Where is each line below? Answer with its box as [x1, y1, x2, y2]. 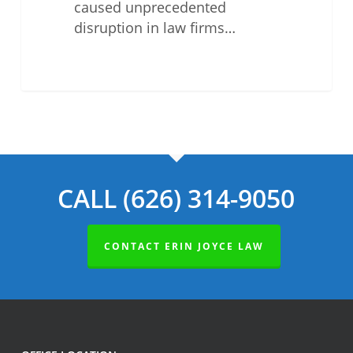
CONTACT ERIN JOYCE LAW [104, 240, 265, 253]
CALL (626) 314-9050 [58, 181, 295, 215]
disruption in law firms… [73, 17, 236, 37]
